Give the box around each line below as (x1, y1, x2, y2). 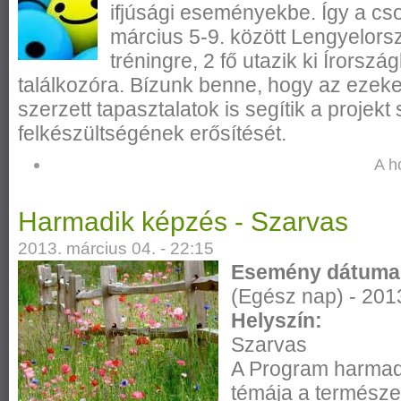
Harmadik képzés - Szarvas (18, 206, 348, 236)
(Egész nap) (231, 284, 345, 308)
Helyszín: (231, 308, 328, 332)
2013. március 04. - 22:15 (18, 238, 214, 258)
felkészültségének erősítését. (18, 122, 286, 145)
